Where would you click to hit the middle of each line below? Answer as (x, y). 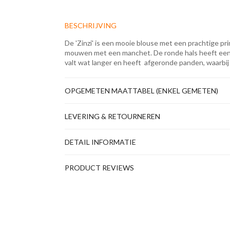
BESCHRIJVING (91, 25)
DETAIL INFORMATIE (101, 142)
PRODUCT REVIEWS (100, 168)
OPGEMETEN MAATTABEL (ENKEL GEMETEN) (142, 91)
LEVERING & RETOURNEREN (113, 116)
